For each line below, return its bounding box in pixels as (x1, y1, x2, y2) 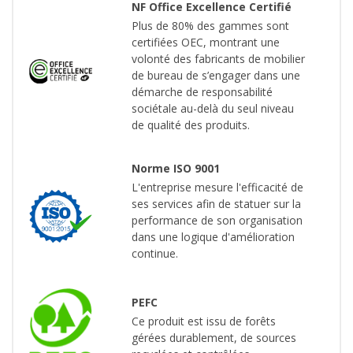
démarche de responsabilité (132, 84, 273, 100)
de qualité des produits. (132, 117, 250, 133)
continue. (132, 246, 178, 262)
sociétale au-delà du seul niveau (132, 101, 294, 117)
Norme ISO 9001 (132, 161, 220, 176)
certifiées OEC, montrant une (132, 35, 280, 50)
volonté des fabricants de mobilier (132, 51, 305, 67)
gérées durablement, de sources (132, 329, 296, 345)
